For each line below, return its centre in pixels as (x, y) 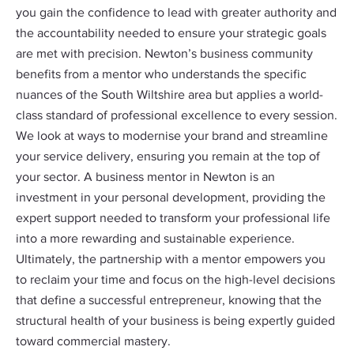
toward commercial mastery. (93, 342)
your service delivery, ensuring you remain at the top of (168, 157)
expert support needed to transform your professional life (173, 219)
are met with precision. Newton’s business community (164, 55)
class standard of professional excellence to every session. (177, 116)
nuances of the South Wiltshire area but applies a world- (169, 96)
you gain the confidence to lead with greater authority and (176, 13)
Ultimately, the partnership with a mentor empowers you (171, 260)
